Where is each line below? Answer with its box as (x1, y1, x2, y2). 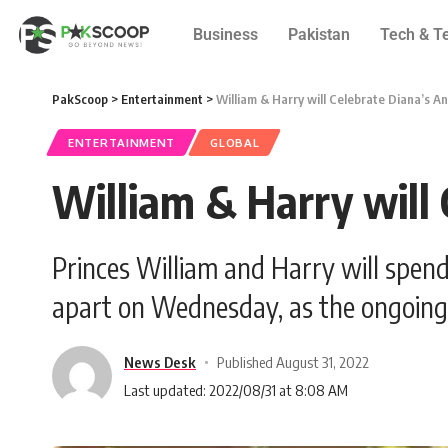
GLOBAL (210, 135, 260, 150)
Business (192, 25, 258, 44)
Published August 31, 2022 (216, 352, 369, 371)
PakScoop (52, 91, 108, 107)
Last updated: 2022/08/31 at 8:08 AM (124, 380, 348, 399)
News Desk (124, 352, 196, 371)
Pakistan (287, 25, 350, 44)
